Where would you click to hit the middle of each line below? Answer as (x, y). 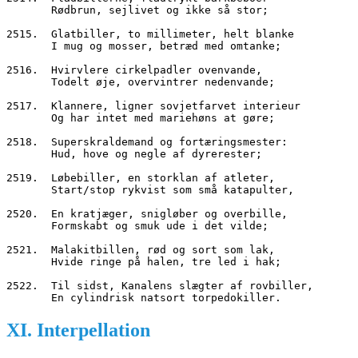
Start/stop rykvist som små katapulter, (173, 189)
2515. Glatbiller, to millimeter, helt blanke (150, 34)
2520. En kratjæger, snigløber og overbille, (147, 213)
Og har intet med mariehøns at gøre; (163, 117)
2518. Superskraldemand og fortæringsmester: (147, 141)
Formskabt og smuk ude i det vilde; (160, 225)
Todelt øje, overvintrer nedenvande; (163, 82)
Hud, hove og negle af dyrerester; (157, 153)
